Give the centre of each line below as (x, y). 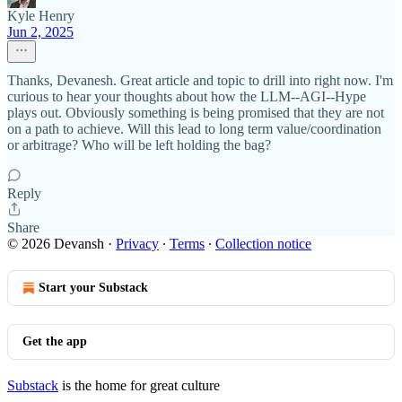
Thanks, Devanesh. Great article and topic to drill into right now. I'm (200, 80)
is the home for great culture (139, 385)
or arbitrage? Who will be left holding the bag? (139, 145)
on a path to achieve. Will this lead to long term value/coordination (194, 129)
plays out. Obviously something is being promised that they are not (196, 113)
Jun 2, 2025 (40, 32)
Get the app (55, 341)
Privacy (137, 244)
